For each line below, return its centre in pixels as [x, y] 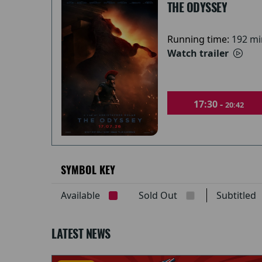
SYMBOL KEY [88, 170]
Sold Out [158, 196]
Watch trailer [199, 54]
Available [80, 196]
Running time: [199, 39]
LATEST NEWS [81, 233]
